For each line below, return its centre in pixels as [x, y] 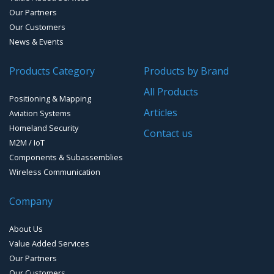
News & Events [36, 41]
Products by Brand [186, 71]
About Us [26, 228]
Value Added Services [49, 243]
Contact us [168, 133]
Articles [160, 112]
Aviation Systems [40, 113]
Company [31, 201]
